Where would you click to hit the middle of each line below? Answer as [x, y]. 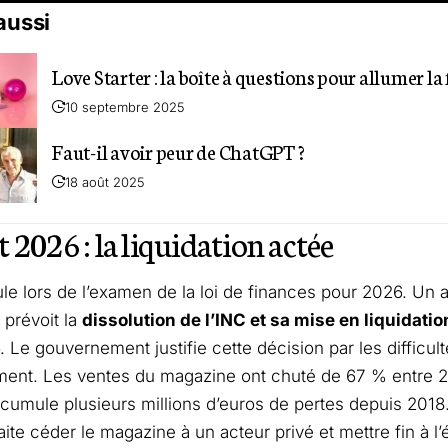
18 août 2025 [105, 181]
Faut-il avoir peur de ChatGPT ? [178, 150]
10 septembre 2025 [125, 106]
